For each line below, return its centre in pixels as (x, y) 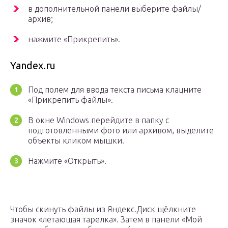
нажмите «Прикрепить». (74, 39)
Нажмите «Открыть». (67, 161)
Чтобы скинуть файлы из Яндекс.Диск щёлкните (103, 209)
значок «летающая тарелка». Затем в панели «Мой (106, 220)
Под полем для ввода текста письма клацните (115, 90)
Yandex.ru (33, 66)
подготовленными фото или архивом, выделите (121, 131)
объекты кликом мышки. (76, 141)
